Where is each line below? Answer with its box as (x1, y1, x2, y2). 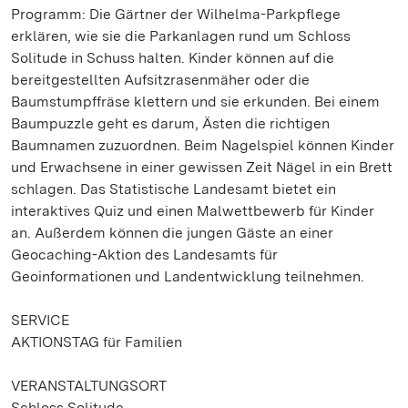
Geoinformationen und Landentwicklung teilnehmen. (11, 268, 364, 285)
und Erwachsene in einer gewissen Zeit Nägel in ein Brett (11, 158, 393, 176)
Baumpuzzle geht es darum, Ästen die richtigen (11, 115, 330, 132)
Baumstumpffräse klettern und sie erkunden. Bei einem (11, 93, 380, 110)
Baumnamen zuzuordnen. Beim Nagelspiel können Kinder (11, 137, 394, 154)
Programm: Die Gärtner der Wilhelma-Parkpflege (11, 5, 341, 23)
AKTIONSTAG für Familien (11, 333, 182, 351)
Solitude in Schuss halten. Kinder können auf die (11, 49, 334, 66)
